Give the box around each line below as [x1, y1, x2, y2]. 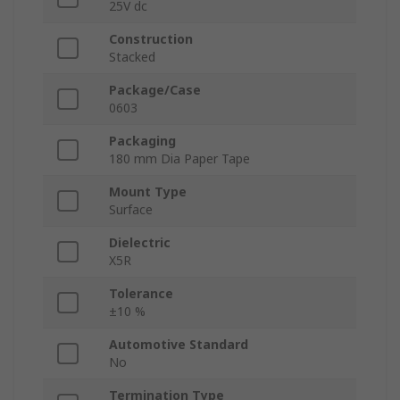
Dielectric [109, 234, 171, 252]
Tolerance [109, 285, 173, 303]
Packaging [109, 132, 176, 150]
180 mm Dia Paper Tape [109, 150, 250, 168]
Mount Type [109, 183, 187, 201]
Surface [109, 201, 153, 219]
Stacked [109, 48, 155, 66]
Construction [109, 30, 193, 48]
